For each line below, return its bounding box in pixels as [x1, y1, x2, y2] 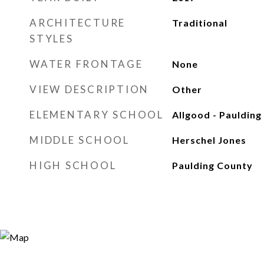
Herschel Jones [171, 134, 246, 146]
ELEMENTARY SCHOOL [29, 108, 164, 121]
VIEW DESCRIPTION [29, 83, 149, 95]
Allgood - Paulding [171, 109, 262, 120]
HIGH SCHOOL [29, 159, 117, 171]
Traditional [171, 17, 227, 28]
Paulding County [171, 160, 253, 171]
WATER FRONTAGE [29, 58, 143, 70]
